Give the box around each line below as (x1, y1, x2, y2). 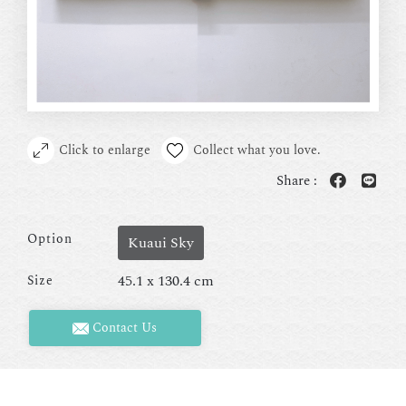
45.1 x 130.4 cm (118, 269, 214, 292)
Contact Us (89, 318, 158, 338)
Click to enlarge (59, 140, 150, 159)
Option (27, 228, 72, 248)
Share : (276, 169, 321, 191)
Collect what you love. (193, 140, 321, 159)
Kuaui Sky (128, 231, 194, 254)
